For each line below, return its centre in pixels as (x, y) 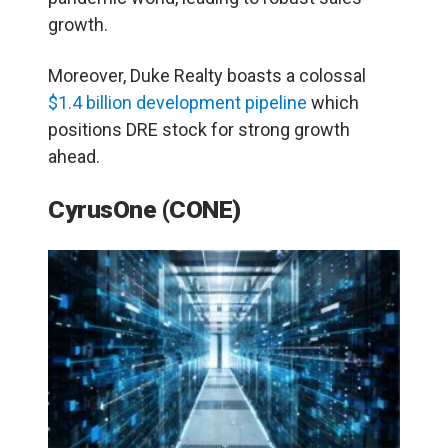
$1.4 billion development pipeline (177, 103)
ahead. (74, 157)
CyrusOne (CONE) (144, 210)
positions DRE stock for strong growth (199, 130)
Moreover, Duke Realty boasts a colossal (207, 76)
